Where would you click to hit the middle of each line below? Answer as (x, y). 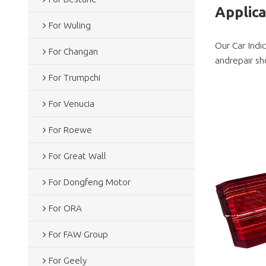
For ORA (65, 208)
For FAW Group (78, 234)
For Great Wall (77, 156)
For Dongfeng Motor (89, 182)
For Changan (73, 51)
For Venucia (71, 103)
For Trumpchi (74, 77)
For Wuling (69, 25)
